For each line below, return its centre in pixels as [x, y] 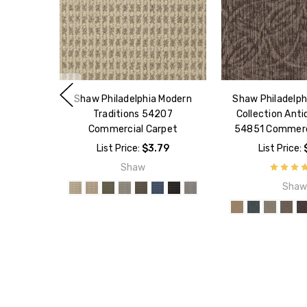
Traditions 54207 [133, 114]
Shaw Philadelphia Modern [133, 99]
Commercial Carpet [133, 130]
